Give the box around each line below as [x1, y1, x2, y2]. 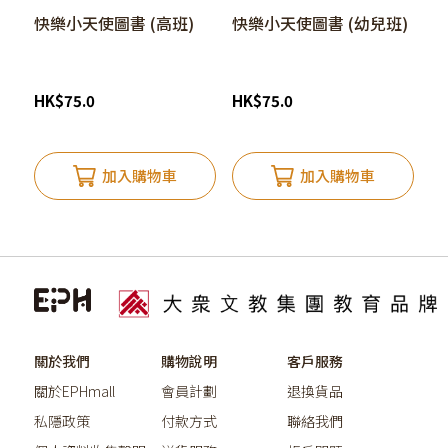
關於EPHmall [33, 381, 115, 402]
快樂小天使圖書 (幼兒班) [231, 11, 408, 36]
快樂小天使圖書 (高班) [33, 11, 194, 36]
